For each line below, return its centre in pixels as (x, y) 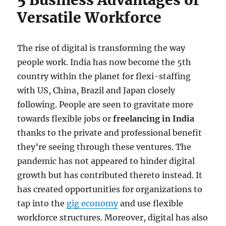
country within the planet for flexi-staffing (104, 76)
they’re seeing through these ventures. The (104, 147)
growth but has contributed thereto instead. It (110, 175)
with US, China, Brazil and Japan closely (96, 90)
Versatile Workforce (90, 17)
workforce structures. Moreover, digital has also (113, 217)
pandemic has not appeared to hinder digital (106, 161)
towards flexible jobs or (65, 118)
